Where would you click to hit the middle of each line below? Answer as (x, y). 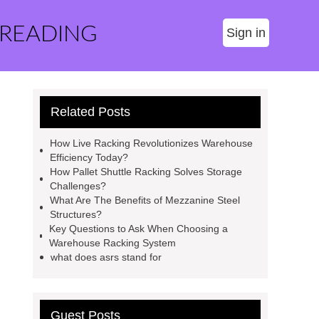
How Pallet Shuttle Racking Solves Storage (146, 172)
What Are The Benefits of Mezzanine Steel (145, 200)
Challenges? (78, 186)
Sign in (246, 33)
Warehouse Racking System (113, 243)
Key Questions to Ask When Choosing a (139, 229)
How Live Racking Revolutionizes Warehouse (151, 143)
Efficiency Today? (89, 157)
